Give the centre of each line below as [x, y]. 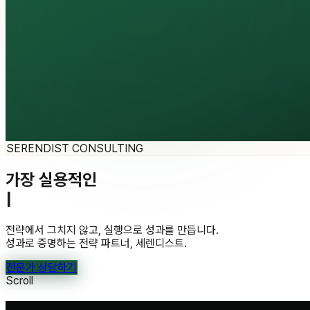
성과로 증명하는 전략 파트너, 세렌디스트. [96, 243]
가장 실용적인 [51, 179]
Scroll [19, 280]
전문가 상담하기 [42, 267]
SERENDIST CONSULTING [75, 148]
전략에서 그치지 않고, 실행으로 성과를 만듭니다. [112, 230]
